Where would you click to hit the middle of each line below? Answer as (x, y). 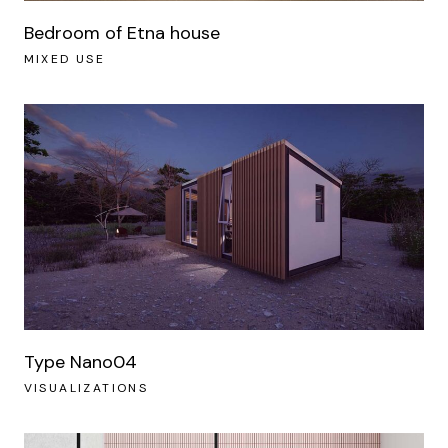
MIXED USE (64, 59)
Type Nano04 (80, 362)
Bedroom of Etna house (121, 33)
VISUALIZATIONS (86, 388)
